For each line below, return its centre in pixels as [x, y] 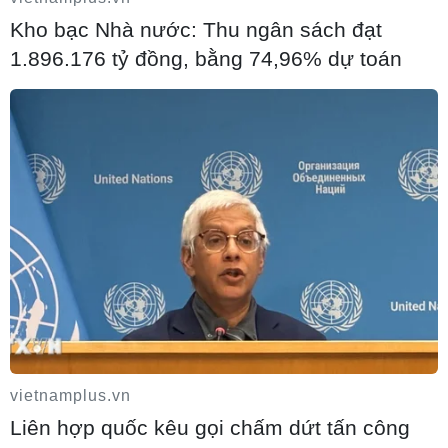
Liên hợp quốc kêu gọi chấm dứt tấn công [210, 428]
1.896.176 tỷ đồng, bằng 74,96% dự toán [206, 58]
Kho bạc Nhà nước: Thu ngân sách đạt [196, 29]
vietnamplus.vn [70, 396]
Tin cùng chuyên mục [97, 254]
